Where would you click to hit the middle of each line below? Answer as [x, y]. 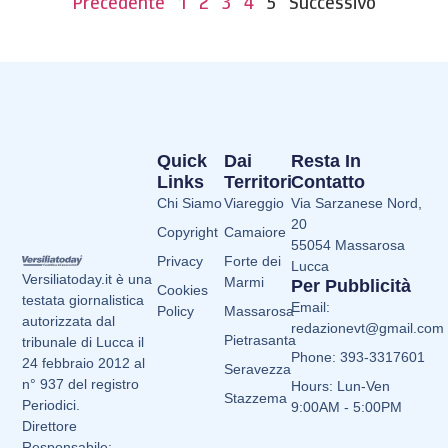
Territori [258, 182]
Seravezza [257, 369]
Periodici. [51, 405]
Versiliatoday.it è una [87, 279]
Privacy [179, 261]
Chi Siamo [189, 203]
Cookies [182, 290]
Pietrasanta [260, 340]
